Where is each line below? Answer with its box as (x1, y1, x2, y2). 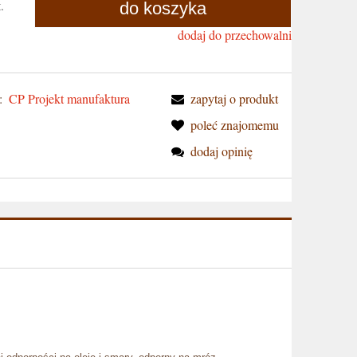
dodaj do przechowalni (177, 26, 292, 44)
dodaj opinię (190, 143, 253, 160)
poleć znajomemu (190, 116, 280, 134)
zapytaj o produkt (190, 90, 279, 108)
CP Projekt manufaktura (9, 90, 131, 108)
